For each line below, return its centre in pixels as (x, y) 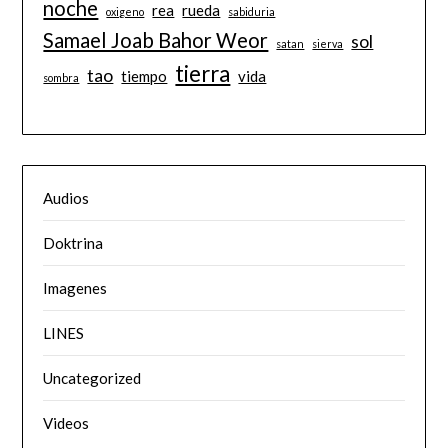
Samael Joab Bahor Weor (156, 39)
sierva (328, 43)
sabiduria (252, 11)
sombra (61, 77)
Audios (66, 198)
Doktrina (73, 243)
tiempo (144, 75)
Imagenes (75, 288)
